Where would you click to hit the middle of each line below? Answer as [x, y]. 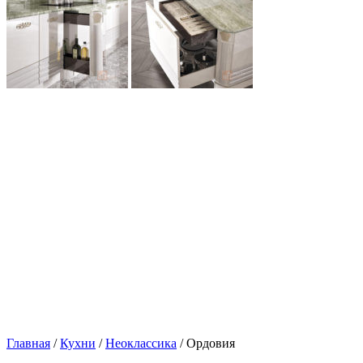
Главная [28, 343]
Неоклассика [141, 343]
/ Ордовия [206, 343]
